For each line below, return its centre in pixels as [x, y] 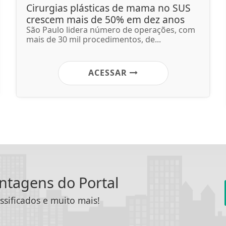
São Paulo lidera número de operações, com [111, 30]
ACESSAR [109, 72]
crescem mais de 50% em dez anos [105, 19]
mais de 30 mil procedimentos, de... [94, 39]
